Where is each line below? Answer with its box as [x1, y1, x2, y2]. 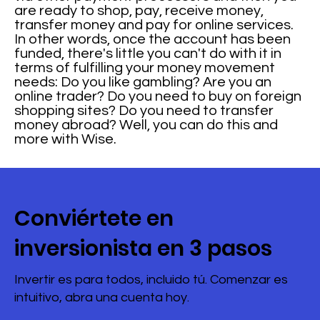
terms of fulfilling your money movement [14, 61, 276, 75]
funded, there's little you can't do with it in [14, 46, 282, 61]
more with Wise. [14, 132, 117, 146]
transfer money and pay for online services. [14, 18, 294, 32]
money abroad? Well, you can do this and [14, 118, 279, 132]
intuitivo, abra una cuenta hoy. [14, 291, 190, 304]
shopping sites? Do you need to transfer [14, 104, 274, 118]
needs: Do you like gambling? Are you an [14, 75, 272, 89]
